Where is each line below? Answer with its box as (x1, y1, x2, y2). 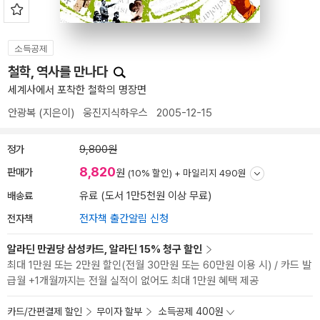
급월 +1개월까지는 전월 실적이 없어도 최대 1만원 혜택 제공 (7, 274, 259, 287)
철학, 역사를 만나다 (8, 64, 111, 80)
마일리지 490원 (183, 167, 246, 179)
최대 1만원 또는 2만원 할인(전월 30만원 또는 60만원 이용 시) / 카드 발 (7, 259, 311, 271)
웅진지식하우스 (83, 106, 148, 119)
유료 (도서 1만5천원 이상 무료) (79, 189, 211, 202)
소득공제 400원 (159, 306, 224, 317)
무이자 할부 (96, 306, 142, 317)
